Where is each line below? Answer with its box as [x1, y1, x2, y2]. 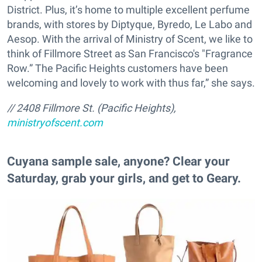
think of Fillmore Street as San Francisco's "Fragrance [7, 47, 253, 60]
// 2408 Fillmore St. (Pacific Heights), [7, 102, 176, 115]
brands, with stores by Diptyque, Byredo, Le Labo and [7, 18, 252, 31]
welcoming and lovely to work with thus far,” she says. [7, 77, 255, 89]
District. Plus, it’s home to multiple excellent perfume [7, 4, 250, 16]
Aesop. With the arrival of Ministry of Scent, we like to [7, 33, 253, 46]
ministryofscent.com [7, 116, 103, 129]
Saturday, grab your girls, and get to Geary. [7, 171, 241, 186]
